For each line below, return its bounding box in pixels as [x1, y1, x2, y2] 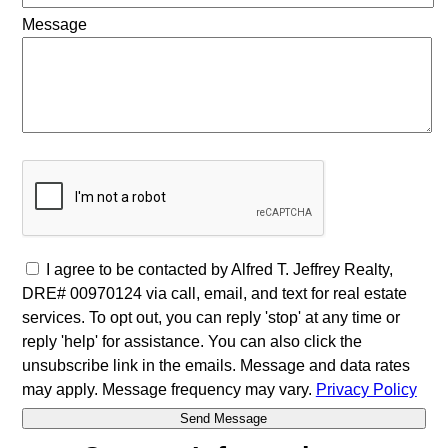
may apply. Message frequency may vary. [21, 380, 316, 398]
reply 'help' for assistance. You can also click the [21, 332, 362, 350]
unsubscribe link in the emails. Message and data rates [21, 356, 410, 374]
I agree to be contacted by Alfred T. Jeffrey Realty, [45, 260, 393, 278]
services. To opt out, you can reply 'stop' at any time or [21, 308, 400, 326]
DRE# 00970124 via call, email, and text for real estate [21, 284, 407, 302]
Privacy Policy [315, 380, 417, 398]
